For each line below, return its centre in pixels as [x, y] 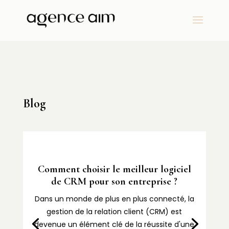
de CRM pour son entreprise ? [114, 182]
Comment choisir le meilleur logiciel [114, 169]
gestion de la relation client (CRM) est [114, 212]
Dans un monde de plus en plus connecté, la [114, 199]
